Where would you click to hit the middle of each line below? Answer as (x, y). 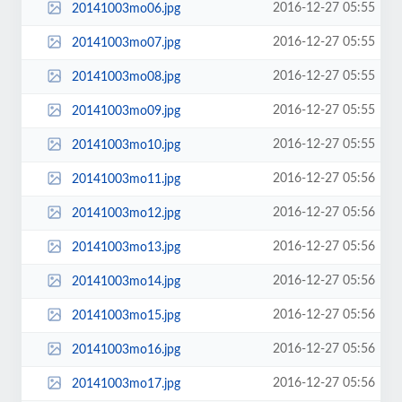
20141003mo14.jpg (126, 281)
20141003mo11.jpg (126, 179)
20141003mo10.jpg (126, 145)
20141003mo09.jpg (126, 111)
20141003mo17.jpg (126, 384)
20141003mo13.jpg (126, 247)
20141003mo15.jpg (126, 315)
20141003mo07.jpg (126, 43)
